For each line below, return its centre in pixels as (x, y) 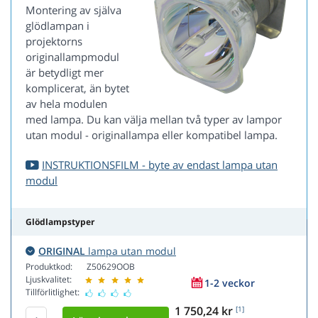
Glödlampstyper (60, 222)
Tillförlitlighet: (53, 292)
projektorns (54, 42)
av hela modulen (66, 104)
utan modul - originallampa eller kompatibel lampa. (152, 135)
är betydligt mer (65, 73)
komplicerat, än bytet (77, 88)
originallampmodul (72, 57)
